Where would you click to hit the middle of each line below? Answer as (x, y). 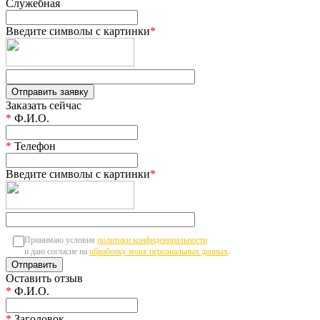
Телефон (34, 146)
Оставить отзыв (44, 278)
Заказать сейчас (44, 105)
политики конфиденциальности (152, 240)
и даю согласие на (57, 251)
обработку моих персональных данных (159, 251)
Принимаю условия (61, 240)
